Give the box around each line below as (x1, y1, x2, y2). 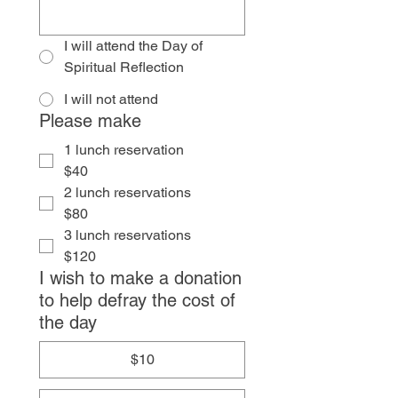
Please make (39, 110, 141, 131)
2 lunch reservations (64, 184, 191, 201)
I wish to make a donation (39, 267, 242, 289)
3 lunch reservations (64, 227, 191, 243)
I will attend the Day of (64, 37, 203, 54)
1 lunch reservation (64, 141, 184, 158)
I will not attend (64, 91, 158, 107)
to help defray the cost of (39, 290, 235, 311)
